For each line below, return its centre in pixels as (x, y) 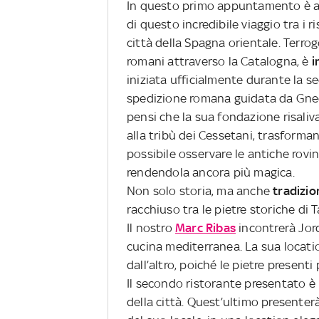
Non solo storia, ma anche (198, 190)
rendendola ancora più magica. (211, 172)
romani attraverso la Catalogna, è (218, 61)
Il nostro (151, 228)
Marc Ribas (205, 228)
